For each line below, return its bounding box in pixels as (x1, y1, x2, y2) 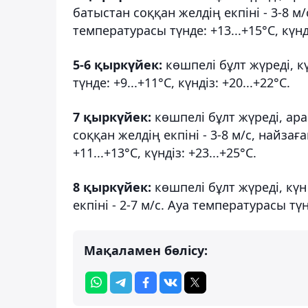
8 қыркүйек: (73, 178, 155, 195)
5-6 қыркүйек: (73, 56, 162, 73)
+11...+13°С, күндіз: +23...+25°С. (73, 144, 256, 161)
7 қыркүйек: (73, 108, 155, 125)
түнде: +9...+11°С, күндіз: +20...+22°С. (73, 74, 290, 91)
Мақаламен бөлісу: (84, 241, 208, 258)
